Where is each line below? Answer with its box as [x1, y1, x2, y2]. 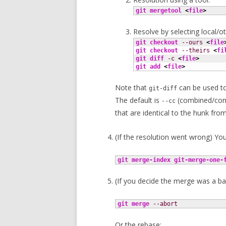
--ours [182, 39, 203, 46]
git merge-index [118, 156, 171, 163]
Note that [115, 83, 149, 92]
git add [136, 63, 160, 70]
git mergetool [136, 7, 182, 14]
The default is [115, 95, 161, 105]
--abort [153, 200, 178, 207]
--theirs [182, 47, 210, 54]
